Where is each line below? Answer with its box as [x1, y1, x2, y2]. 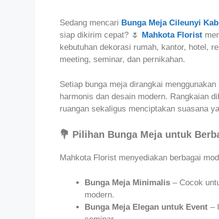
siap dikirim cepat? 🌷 [60, 30, 139, 40]
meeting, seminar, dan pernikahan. [60, 55, 185, 65]
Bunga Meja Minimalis [85, 177, 170, 187]
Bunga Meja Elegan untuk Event [85, 202, 208, 212]
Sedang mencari [60, 18, 119, 28]
